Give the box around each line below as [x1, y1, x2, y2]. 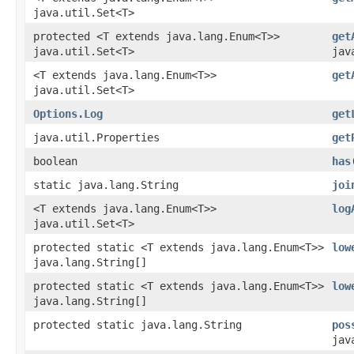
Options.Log [33, 107, 103, 120]
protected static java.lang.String [33, 318, 242, 331]
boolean [33, 154, 77, 168]
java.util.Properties [33, 130, 160, 144]
